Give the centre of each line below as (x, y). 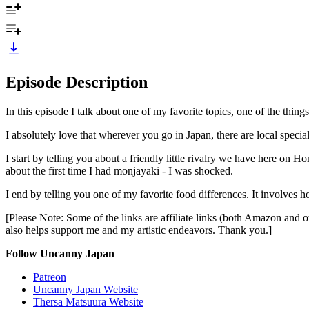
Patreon (50, 277)
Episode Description (77, 82)
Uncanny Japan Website (86, 289)
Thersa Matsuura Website (88, 301)
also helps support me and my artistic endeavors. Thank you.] (139, 230)
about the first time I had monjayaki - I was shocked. (119, 170)
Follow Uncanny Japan (60, 253)
